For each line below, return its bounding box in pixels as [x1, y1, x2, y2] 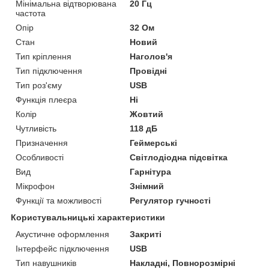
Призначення [16, 138, 68, 148]
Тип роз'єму [16, 80, 62, 90]
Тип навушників [16, 258, 76, 268]
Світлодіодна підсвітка [130, 152, 228, 162]
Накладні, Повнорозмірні [130, 258, 236, 268]
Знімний [130, 181, 165, 191]
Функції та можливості [16, 195, 101, 205]
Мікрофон [16, 181, 55, 191]
